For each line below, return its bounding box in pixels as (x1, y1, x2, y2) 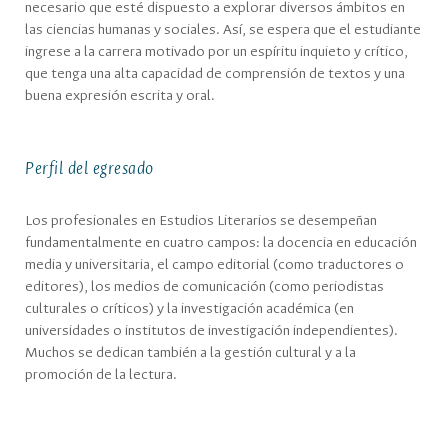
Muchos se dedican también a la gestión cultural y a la (25, 345, 356, 361)
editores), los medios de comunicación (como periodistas (25, 279, 384, 295)
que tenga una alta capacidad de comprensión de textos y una (25, 66, 405, 82)
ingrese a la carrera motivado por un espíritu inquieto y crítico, (25, 44, 408, 60)
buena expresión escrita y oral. (25, 88, 215, 104)
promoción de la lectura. (25, 367, 177, 383)
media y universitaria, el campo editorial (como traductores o (25, 257, 404, 273)
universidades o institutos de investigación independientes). (25, 323, 398, 339)
